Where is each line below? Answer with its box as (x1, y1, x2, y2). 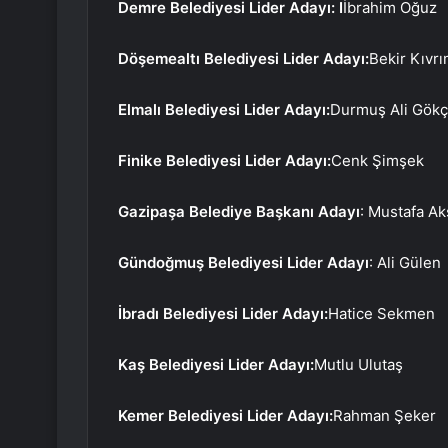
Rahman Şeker (333, 406, 436, 426)
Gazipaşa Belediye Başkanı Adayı (118, 202, 360, 222)
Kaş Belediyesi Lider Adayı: (118, 355, 314, 375)
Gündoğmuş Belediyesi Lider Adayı (118, 253, 369, 273)
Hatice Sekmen (328, 304, 435, 324)
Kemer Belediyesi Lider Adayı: (118, 406, 333, 426)
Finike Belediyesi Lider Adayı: (118, 151, 331, 171)
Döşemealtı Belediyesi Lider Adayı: (118, 49, 369, 69)
